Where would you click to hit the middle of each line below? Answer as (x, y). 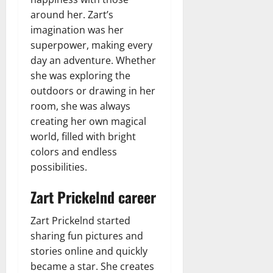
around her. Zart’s (72, 14)
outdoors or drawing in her (93, 90)
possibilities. (59, 167)
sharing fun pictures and (87, 236)
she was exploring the (80, 75)
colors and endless (74, 151)
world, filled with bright (83, 136)
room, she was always (80, 106)
